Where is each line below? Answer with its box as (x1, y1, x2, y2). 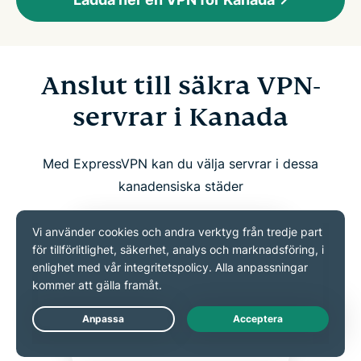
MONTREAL (150, 343, 211, 356)
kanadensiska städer (118, 177, 243, 194)
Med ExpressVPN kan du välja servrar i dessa (43, 155, 318, 172)
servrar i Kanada (73, 100, 288, 133)
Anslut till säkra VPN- (41, 68, 320, 102)
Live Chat (295, 326, 338, 338)
